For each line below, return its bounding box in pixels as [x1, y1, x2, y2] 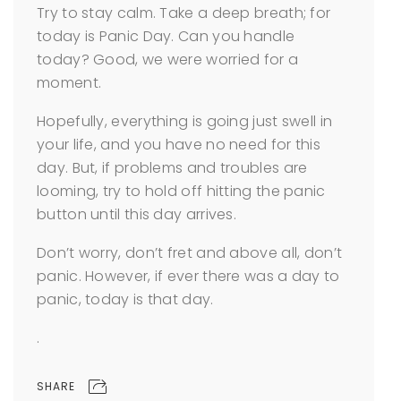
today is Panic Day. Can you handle [37, 26, 295, 47]
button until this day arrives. [37, 204, 237, 225]
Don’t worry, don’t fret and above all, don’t [37, 243, 343, 263]
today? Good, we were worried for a [37, 49, 299, 70]
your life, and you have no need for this [37, 134, 320, 155]
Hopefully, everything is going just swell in [37, 111, 333, 132]
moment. [37, 73, 102, 93]
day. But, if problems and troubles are [37, 158, 308, 178]
